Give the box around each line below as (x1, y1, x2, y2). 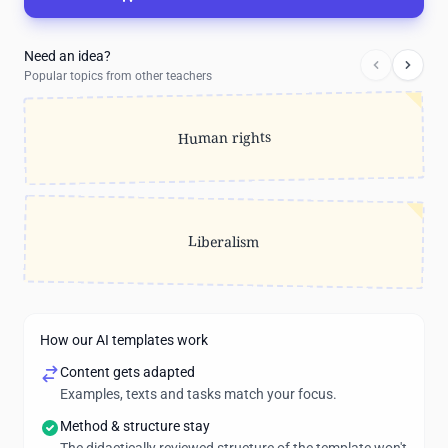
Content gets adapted (60, 364, 195, 380)
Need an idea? (24, 48, 111, 64)
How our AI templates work (40, 332, 208, 348)
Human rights (177, 127, 271, 148)
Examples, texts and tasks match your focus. (60, 386, 337, 402)
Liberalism (188, 231, 260, 252)
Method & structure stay (60, 418, 210, 434)
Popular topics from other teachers (24, 69, 212, 83)
